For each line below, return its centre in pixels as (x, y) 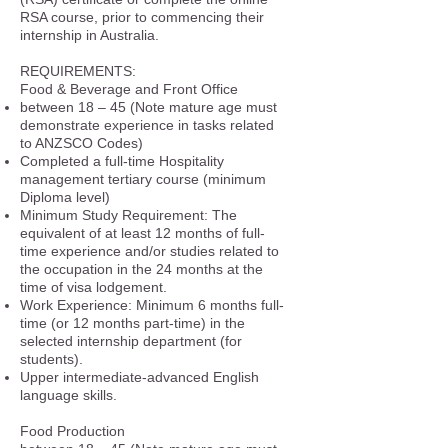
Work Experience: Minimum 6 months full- (152, 305)
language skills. (68, 395)
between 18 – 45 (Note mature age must (148, 107)
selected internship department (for (131, 341)
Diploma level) (65, 197)
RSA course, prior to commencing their (142, 17)
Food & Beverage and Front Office (129, 89)
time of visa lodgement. (93, 287)
